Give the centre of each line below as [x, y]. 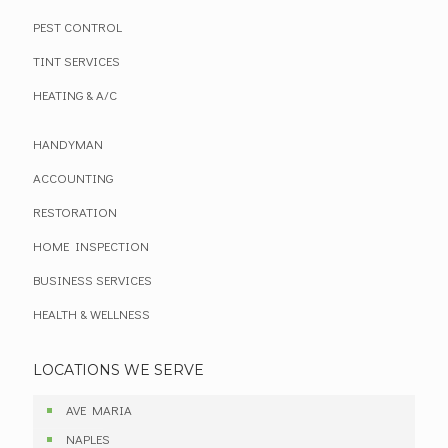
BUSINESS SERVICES [92, 280]
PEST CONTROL [77, 27]
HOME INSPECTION [91, 246]
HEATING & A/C [75, 95]
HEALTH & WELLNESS [91, 314]
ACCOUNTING [73, 178]
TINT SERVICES [76, 61]
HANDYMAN [68, 144]
